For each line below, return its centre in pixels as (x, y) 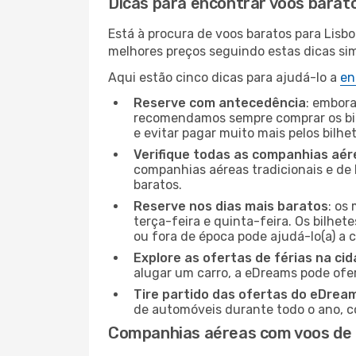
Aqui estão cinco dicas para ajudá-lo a (224, 77)
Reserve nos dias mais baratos (231, 206)
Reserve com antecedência (220, 103)
